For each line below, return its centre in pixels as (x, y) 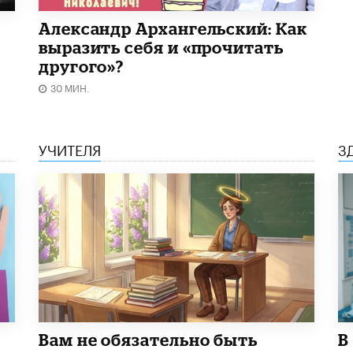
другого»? (82, 66)
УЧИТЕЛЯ (70, 148)
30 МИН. (70, 87)
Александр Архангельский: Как (173, 28)
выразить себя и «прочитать (161, 47)
